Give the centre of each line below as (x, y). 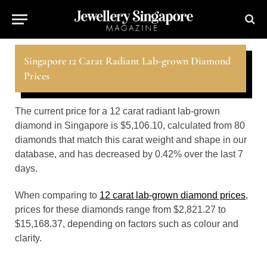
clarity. (28, 238)
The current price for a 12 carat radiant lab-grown (117, 111)
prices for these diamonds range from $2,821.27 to (120, 209)
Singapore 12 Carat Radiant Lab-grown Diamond (127, 61)
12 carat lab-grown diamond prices (173, 195)
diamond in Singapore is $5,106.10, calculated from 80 (130, 125)
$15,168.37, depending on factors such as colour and (127, 224)
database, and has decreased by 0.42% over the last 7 (129, 154)
